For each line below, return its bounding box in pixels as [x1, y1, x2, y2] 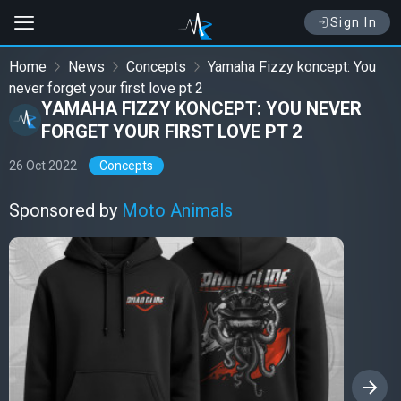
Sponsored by [9, 200, 122, 221]
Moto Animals [122, 200, 233, 221]
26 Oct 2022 [9, 158, 77, 173]
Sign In [329, 15, 377, 30]
